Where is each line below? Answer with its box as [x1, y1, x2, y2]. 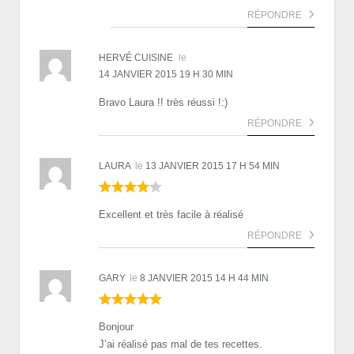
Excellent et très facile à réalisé [99, 208, 243, 220]
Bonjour [99, 320, 134, 333]
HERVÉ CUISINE [99, 51, 173, 63]
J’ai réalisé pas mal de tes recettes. [99, 337, 262, 350]
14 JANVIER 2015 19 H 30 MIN [99, 68, 233, 80]
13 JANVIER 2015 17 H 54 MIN [145, 160, 280, 171]
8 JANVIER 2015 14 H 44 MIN [140, 272, 269, 284]
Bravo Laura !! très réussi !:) [99, 96, 228, 108]
